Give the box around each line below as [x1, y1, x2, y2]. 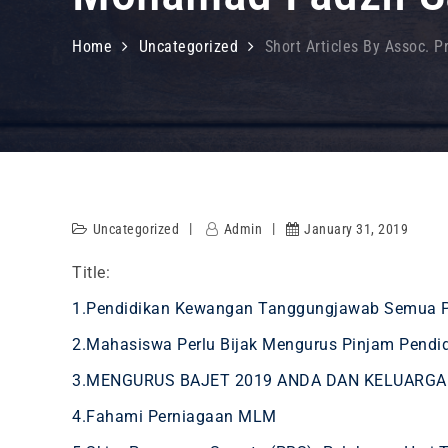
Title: [72, 263, 110, 282]
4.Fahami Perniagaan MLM [72, 407, 277, 426]
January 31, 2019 [304, 221, 408, 237]
